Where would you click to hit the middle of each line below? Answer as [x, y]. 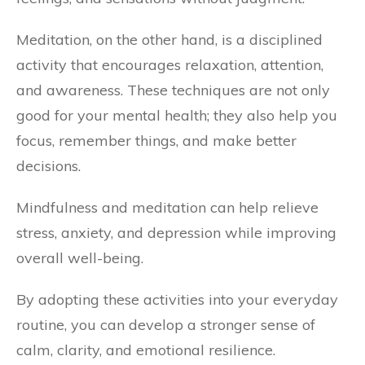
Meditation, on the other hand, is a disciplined [169, 40]
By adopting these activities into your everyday [177, 299]
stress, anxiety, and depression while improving [176, 233]
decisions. [48, 166]
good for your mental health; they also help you [177, 115]
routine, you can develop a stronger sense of [166, 325]
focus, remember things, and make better [156, 141]
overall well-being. [80, 258]
